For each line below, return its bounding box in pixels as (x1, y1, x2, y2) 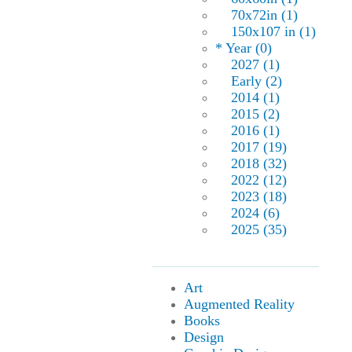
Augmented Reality (183, 296, 295, 313)
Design (183, 329, 224, 346)
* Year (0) (214, 40, 272, 57)
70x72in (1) (230, 7, 298, 24)
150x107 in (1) (230, 24, 316, 40)
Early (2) (230, 73, 282, 90)
